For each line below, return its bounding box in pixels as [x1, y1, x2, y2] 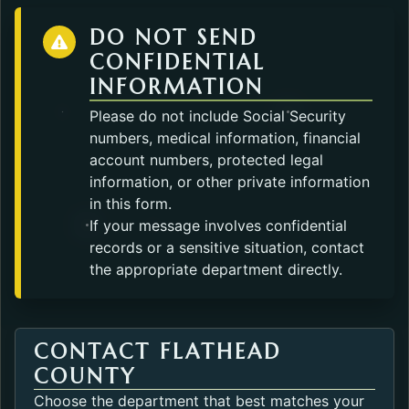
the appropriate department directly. [89, 259, 342, 278]
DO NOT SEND [89, 24, 257, 50]
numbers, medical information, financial [89, 128, 361, 147]
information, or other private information [89, 172, 370, 191]
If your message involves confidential [89, 215, 347, 235]
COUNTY [34, 362, 136, 389]
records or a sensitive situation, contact [89, 237, 364, 257]
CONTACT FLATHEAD [34, 338, 281, 364]
